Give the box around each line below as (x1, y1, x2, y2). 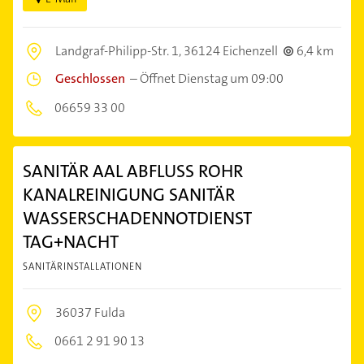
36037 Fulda (55, 303, 125, 321)
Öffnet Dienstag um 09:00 (140, 69, 284, 87)
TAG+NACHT (23, 229, 119, 253)
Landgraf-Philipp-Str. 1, (55, 41, 184, 59)
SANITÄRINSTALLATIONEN (23, 259, 142, 273)
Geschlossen (55, 69, 125, 87)
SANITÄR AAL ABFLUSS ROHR (23, 158, 243, 183)
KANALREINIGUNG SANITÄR (23, 182, 235, 206)
